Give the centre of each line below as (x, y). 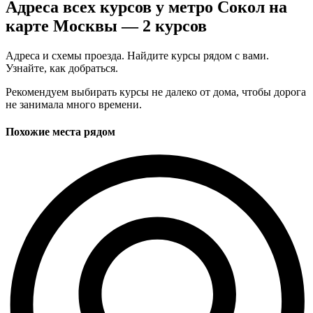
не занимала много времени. (74, 104)
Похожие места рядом (60, 132)
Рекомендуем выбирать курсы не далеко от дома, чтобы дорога (156, 92)
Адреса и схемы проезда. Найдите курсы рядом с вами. (137, 55)
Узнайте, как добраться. (62, 68)
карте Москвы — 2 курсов (106, 26)
